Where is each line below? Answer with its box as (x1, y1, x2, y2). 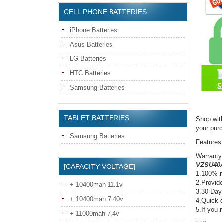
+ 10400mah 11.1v (70, 181, 123, 188)
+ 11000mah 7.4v (70, 210, 119, 217)
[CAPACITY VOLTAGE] (64, 163, 135, 170)
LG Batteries (70, 55, 106, 62)
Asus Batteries (70, 41, 112, 48)
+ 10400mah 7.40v (70, 195, 123, 203)
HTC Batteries (70, 69, 111, 77)
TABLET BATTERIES (64, 114, 129, 122)
